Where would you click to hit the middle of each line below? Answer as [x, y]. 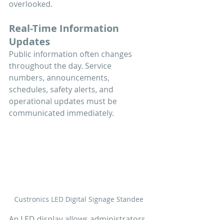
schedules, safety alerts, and [62, 89]
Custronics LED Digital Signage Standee [79, 199]
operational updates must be [64, 101]
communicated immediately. [61, 113]
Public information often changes [71, 54]
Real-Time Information [65, 28]
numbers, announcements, [60, 77]
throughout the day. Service [61, 66]
